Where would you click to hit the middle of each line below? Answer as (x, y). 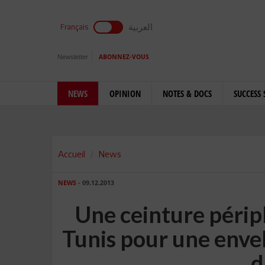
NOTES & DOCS (187, 93)
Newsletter (73, 57)
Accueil (72, 154)
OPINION (125, 93)
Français (74, 27)
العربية (140, 27)
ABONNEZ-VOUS (124, 57)
